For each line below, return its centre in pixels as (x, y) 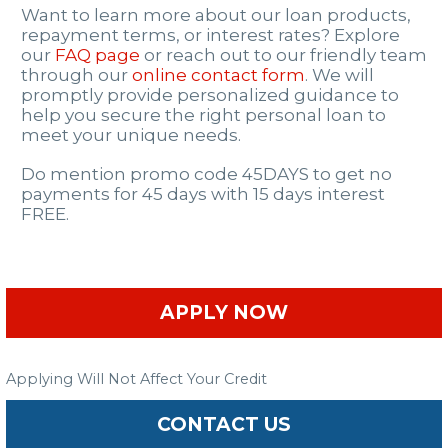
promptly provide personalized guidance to (210, 95)
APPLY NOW (224, 312)
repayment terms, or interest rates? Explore (210, 35)
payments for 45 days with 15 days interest (203, 194)
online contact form (218, 75)
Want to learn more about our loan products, (216, 15)
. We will (339, 75)
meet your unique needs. (131, 135)
